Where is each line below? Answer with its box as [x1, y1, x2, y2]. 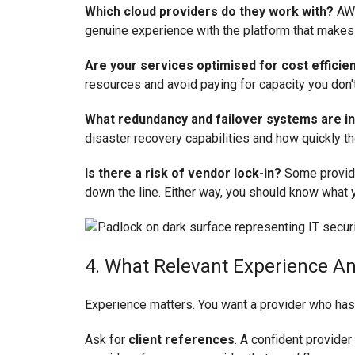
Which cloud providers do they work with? [85, 3, 334, 19]
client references [128, 332, 235, 348]
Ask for [85, 332, 128, 348]
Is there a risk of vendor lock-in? [85, 165, 281, 181]
